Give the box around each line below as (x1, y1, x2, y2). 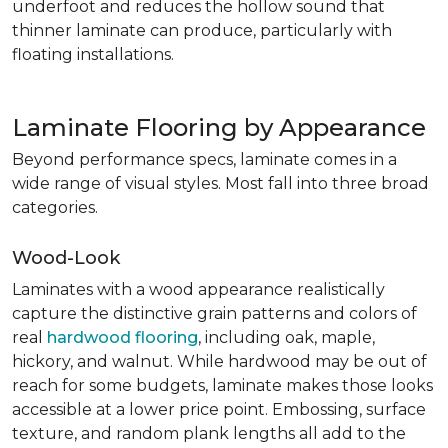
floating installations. (12, 45, 174, 64)
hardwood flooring (47, 328, 198, 347)
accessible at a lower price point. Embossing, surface (12, 400, 426, 419)
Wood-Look (12, 247, 120, 269)
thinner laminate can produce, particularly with (12, 21, 392, 40)
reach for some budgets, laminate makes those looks (12, 376, 433, 395)
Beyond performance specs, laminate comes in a (12, 150, 397, 169)
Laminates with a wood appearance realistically (12, 280, 385, 299)
